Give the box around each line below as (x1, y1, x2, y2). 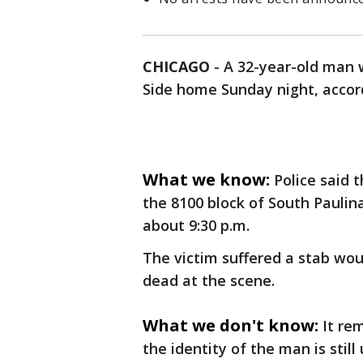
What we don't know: (143, 314, 318, 337)
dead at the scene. (143, 271, 275, 291)
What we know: (143, 169, 270, 191)
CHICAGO (143, 57, 210, 77)
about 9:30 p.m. (143, 216, 250, 236)
